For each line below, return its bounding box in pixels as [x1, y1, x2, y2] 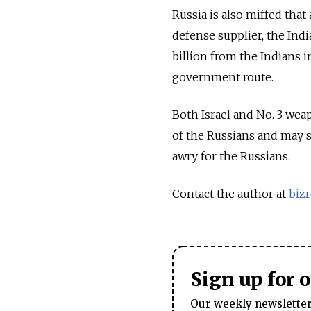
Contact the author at [172, 186, 289, 201]
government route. [172, 69, 274, 84]
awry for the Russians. [172, 149, 290, 163]
